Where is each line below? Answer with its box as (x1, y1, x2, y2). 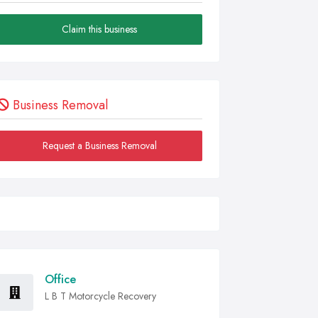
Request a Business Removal (42, 138, 157, 153)
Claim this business (62, 22, 137, 36)
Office (45, 271, 76, 287)
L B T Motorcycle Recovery (45, 289, 156, 303)
